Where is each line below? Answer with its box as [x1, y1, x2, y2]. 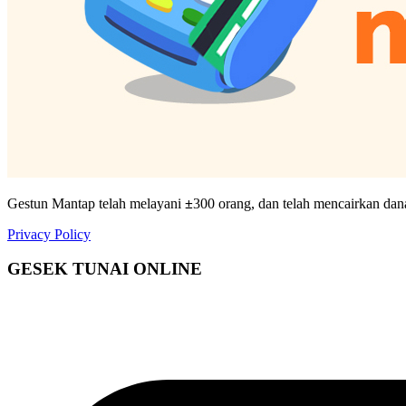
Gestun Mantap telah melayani [7, 195, 185, 211]
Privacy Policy [7, 226, 91, 242]
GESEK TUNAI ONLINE [7, 259, 202, 279]
